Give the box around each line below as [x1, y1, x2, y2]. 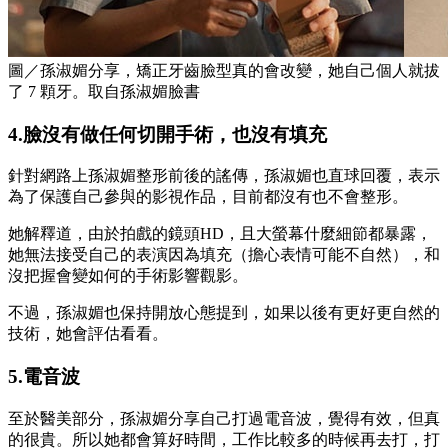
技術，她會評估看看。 [8, 325, 168, 343]
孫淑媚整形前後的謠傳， [88, 167, 264, 185]
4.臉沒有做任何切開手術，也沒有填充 [8, 123, 327, 145]
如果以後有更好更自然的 [264, 304, 440, 322]
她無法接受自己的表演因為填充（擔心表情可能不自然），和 [8, 246, 440, 264]
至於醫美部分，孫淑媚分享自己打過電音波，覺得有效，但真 [8, 409, 440, 427]
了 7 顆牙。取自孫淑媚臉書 [8, 82, 200, 100]
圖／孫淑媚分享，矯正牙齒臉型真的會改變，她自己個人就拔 [8, 61, 440, 79]
